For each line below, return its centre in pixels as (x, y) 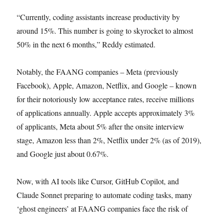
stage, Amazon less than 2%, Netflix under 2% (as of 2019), (109, 140)
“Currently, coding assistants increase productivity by (99, 17)
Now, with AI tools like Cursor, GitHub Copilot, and (98, 181)
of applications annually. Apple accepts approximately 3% (106, 113)
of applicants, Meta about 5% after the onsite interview (101, 126)
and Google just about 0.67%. (63, 154)
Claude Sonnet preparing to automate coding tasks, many (105, 195)
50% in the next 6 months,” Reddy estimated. (86, 44)
